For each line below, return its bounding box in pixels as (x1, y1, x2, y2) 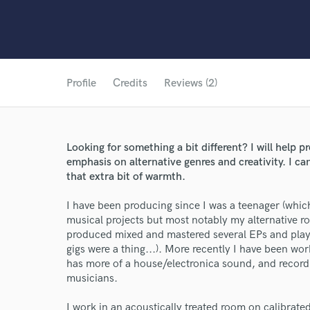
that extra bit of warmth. (66, 170, 185, 183)
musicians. (66, 272, 118, 285)
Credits (113, 77, 147, 90)
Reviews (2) (164, 77, 217, 90)
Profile (66, 77, 96, 90)
